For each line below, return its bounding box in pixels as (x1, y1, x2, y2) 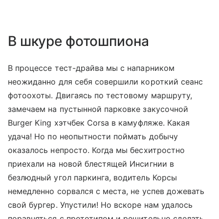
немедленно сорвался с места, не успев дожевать (8, 186, 205, 196)
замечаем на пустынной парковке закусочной (8, 104, 188, 114)
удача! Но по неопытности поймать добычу (8, 131, 178, 141)
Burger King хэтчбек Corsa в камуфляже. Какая (8, 117, 190, 128)
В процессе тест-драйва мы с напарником (8, 63, 175, 73)
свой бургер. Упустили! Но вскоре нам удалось (8, 199, 193, 210)
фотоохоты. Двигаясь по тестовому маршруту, (8, 90, 193, 100)
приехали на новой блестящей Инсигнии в (8, 158, 174, 169)
